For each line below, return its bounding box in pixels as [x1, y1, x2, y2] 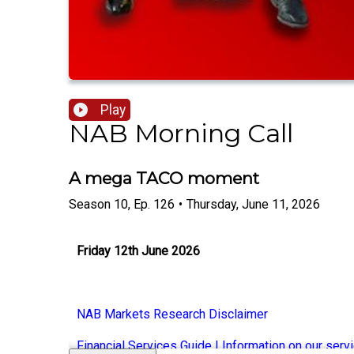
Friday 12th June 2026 [77, 243, 200, 258]
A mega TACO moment [69, 168, 259, 189]
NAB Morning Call [69, 118, 293, 149]
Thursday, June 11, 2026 [186, 196, 320, 212]
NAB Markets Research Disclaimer [77, 306, 268, 322]
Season [69, 196, 111, 212]
